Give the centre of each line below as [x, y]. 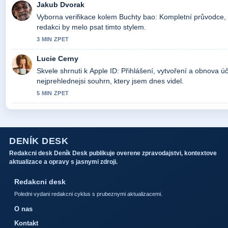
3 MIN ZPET [53, 39]
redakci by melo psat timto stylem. [91, 27]
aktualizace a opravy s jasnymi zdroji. [63, 162]
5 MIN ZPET [53, 93]
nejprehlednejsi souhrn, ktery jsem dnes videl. [110, 81]
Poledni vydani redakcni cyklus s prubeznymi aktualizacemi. [88, 194]
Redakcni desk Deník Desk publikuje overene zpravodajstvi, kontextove [113, 153]
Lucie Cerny [58, 59]
